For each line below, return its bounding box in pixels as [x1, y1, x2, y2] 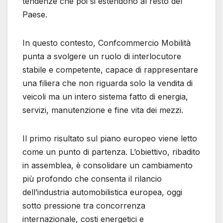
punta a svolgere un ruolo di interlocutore [22, 51, 181, 62]
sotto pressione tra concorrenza [22, 201, 145, 211]
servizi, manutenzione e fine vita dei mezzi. [22, 105, 183, 115]
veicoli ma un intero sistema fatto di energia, [22, 92, 188, 102]
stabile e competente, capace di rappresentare [22, 65, 198, 75]
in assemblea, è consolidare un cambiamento [22, 160, 193, 171]
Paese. [22, 9, 47, 20]
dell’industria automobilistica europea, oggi [22, 187, 182, 198]
